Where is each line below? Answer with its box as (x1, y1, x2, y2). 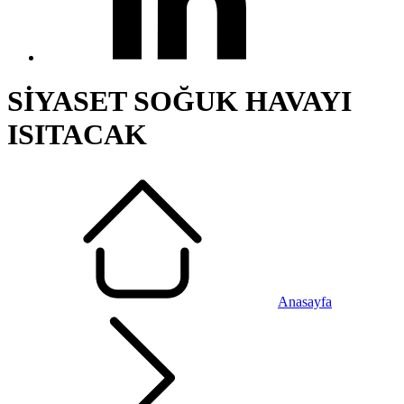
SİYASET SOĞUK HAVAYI (7, 85, 352, 118)
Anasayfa (278, 293, 332, 309)
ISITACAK (7, 118, 147, 151)
